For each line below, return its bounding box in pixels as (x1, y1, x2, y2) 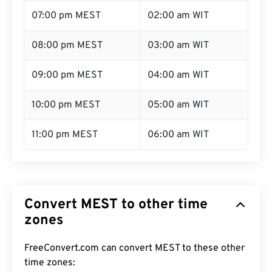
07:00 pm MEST (32, 10, 101, 22)
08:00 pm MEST (32, 39, 103, 52)
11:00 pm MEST (32, 129, 98, 141)
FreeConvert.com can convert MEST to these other (24, 242, 245, 254)
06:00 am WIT (148, 129, 209, 141)
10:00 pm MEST (32, 99, 100, 111)
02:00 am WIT (148, 10, 209, 22)
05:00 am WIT (148, 99, 209, 111)
